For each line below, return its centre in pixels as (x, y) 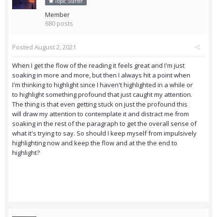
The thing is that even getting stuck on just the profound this (100, 104)
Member (57, 15)
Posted (23, 47)
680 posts (59, 23)
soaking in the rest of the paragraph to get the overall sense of (104, 124)
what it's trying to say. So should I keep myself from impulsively (104, 133)
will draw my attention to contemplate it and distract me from (101, 114)
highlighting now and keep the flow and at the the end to (95, 143)
